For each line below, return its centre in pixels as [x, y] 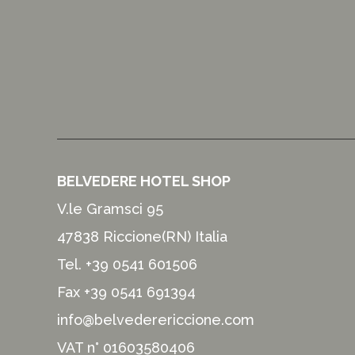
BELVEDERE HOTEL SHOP [144, 181]
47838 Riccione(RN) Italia [144, 237]
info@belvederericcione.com [156, 320]
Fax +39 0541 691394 [126, 292]
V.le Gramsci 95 [110, 209]
